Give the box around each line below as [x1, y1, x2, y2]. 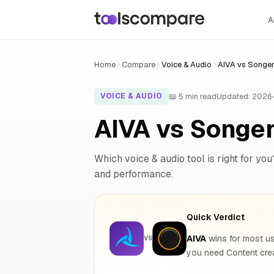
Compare [122, 59, 155, 70]
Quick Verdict [187, 211, 245, 223]
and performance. [94, 168, 173, 180]
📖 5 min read [168, 91, 217, 102]
